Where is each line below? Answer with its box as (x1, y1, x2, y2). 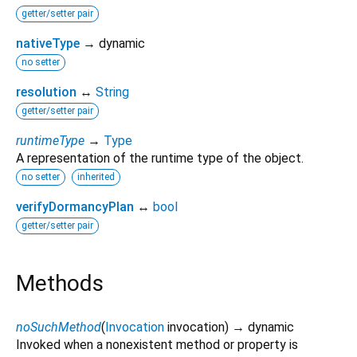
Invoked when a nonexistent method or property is (16, 336, 298, 352)
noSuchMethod (16, 319, 101, 335)
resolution (16, 84, 76, 100)
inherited (77, 171, 115, 183)
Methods (16, 270, 104, 297)
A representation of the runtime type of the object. (16, 151, 304, 167)
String (96, 84, 129, 100)
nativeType (16, 36, 80, 52)
